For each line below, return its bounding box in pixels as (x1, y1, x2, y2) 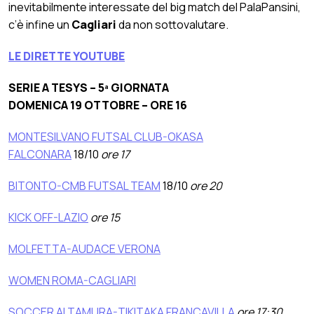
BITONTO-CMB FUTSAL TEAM (8, 177, 161, 193)
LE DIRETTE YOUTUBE (8, 48, 125, 64)
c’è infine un (8, 16, 71, 32)
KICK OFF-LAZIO (8, 209, 88, 225)
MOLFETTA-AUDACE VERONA (8, 240, 161, 257)
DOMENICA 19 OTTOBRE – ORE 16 (8, 97, 187, 113)
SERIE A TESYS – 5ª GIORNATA (8, 79, 169, 95)
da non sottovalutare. (116, 16, 228, 32)
